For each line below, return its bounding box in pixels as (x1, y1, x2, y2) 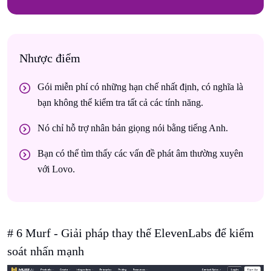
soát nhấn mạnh (7, 244, 84, 258)
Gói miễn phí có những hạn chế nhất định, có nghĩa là (38, 82, 243, 93)
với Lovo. (38, 164, 75, 175)
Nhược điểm (19, 51, 80, 65)
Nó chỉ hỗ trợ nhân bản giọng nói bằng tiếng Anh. (38, 123, 228, 134)
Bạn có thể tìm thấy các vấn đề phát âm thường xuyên (38, 148, 243, 159)
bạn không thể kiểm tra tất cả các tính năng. (38, 97, 203, 108)
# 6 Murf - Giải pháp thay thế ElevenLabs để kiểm (7, 226, 254, 240)
